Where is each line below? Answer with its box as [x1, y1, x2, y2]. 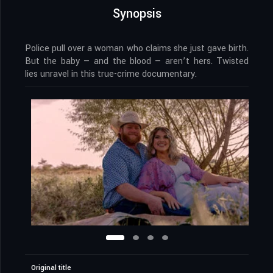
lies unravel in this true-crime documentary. [25, 68, 197, 81]
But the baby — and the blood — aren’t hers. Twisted [25, 55, 249, 68]
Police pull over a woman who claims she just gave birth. [25, 42, 249, 55]
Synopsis [112, 5, 161, 23]
